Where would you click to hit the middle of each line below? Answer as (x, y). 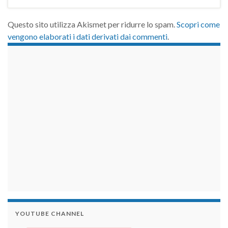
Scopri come (198, 24)
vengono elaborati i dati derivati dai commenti (88, 37)
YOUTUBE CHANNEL (50, 214)
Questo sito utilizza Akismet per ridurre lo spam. (92, 24)
